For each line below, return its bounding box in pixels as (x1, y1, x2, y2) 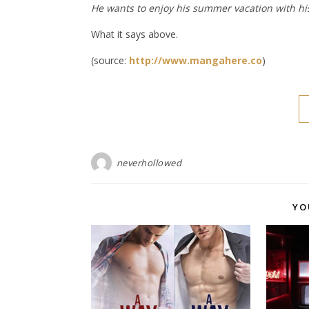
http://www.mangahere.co (129, 54, 262, 68)
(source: (91, 54, 129, 68)
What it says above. (91, 28, 178, 41)
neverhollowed (116, 157, 181, 170)
